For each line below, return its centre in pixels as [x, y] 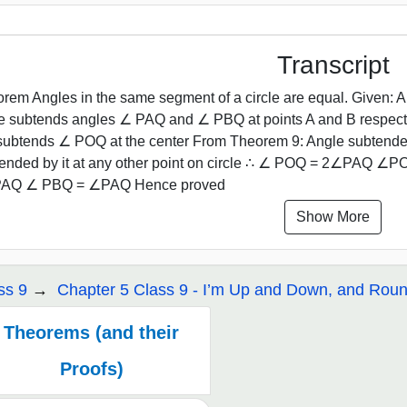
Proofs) [91, 368]
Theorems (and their [92, 332]
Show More [333, 216]
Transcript [333, 65]
